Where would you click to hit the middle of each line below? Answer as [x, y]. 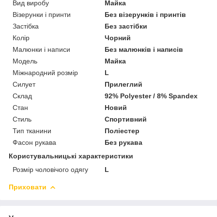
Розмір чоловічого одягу [50, 169]
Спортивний [126, 119]
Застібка [26, 26]
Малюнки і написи [41, 49]
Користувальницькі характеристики [71, 156]
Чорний [118, 38]
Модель [25, 61]
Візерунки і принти [42, 14]
